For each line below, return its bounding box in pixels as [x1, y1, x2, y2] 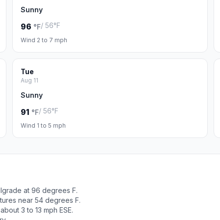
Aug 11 [21, 77, 39, 84]
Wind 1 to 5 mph [21, 122, 66, 129]
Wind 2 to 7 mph [21, 36, 68, 44]
